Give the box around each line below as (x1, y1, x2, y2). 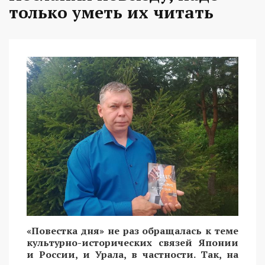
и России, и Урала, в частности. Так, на (27, 247, 238, 261)
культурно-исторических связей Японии (27, 235, 238, 249)
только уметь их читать (9, 1, 214, 24)
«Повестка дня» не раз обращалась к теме (27, 224, 238, 237)
